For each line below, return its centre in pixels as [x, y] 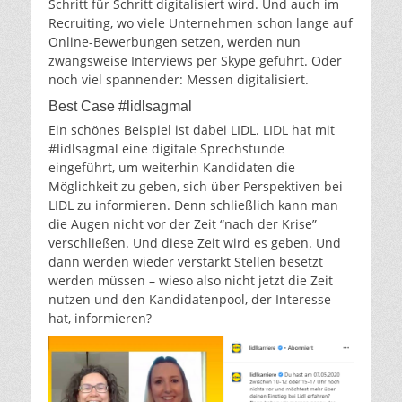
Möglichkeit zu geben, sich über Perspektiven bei [196, 186]
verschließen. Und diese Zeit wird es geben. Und [195, 242]
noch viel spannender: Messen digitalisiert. [179, 79]
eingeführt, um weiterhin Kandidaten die [172, 167]
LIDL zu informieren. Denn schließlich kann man [193, 205]
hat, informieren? [100, 318]
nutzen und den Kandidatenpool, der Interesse [190, 299]
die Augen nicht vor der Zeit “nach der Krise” [183, 223]
